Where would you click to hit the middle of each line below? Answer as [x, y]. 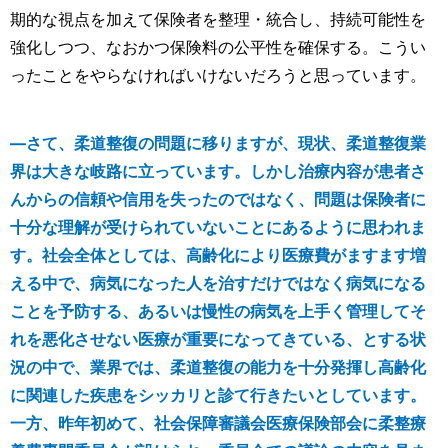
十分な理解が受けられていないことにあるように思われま [218, 226]
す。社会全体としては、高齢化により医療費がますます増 [218, 254]
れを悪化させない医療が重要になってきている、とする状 [218, 338]
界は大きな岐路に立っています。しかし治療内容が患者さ [218, 170]
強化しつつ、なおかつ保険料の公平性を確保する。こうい [218, 46]
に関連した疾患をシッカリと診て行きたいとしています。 [218, 394]
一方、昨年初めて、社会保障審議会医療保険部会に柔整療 [218, 422]
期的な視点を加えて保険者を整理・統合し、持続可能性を [218, 18]
